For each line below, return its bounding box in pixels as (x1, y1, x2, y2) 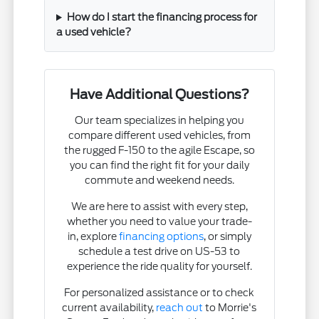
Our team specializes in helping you (74, 115, 244, 127)
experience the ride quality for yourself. (66, 261, 252, 273)
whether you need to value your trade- (66, 216, 252, 228)
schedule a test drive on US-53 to (78, 246, 241, 258)
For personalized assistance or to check (64, 287, 255, 299)
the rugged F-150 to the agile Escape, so (63, 145, 255, 157)
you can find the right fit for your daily (69, 159, 249, 172)
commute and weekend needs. (84, 174, 234, 187)
